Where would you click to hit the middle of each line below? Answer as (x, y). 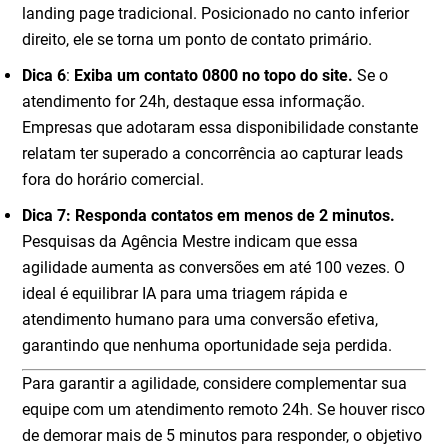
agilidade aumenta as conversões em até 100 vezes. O (214, 267)
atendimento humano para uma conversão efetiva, (200, 319)
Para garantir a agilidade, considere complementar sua (215, 383)
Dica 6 (44, 75)
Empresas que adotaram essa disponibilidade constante (220, 127)
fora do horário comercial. (113, 179)
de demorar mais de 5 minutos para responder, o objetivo (222, 435)
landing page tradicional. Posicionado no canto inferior (216, 13)
